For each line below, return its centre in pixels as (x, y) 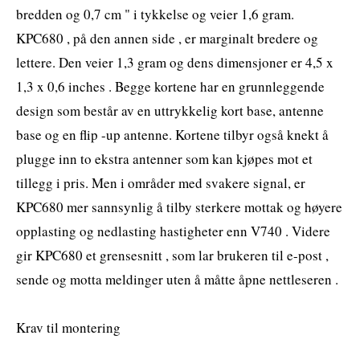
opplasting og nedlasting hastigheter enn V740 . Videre (173, 231)
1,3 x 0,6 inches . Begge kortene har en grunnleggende (170, 86)
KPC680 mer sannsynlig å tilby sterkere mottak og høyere (179, 207)
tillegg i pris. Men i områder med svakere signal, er (161, 182)
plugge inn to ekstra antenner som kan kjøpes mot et (164, 158)
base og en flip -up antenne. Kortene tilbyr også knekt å (172, 134)
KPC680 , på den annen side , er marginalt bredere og (167, 38)
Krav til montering (68, 327)
